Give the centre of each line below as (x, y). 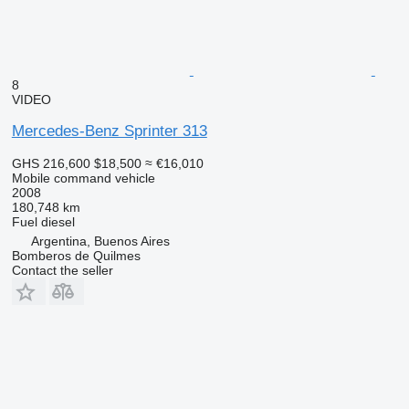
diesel (58, 221)
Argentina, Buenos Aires (100, 241)
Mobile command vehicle (83, 178)
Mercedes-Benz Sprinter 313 (109, 131)
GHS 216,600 (51, 163)
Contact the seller (62, 270)
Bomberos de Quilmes (76, 255)
